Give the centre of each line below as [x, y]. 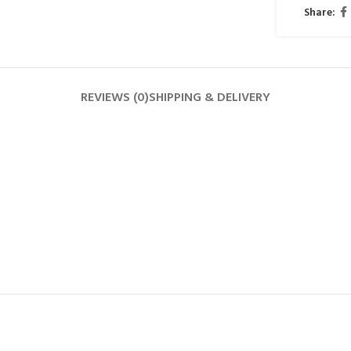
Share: [320, 13]
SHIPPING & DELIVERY [210, 98]
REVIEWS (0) [115, 98]
